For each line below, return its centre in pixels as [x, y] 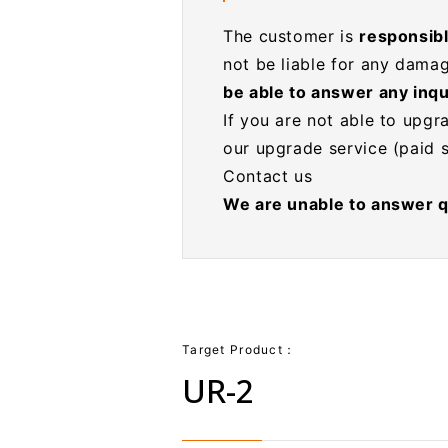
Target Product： [239, 349]
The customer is [291, 36]
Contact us [267, 176]
